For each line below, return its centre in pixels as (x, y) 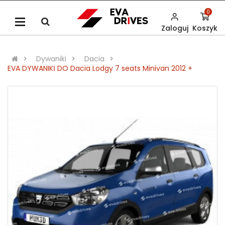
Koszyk (205, 28)
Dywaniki (51, 59)
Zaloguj (175, 28)
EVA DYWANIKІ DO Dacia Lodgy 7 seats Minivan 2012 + (100, 69)
